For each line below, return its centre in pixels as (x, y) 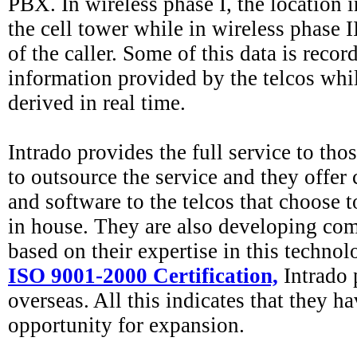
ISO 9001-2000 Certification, (143, 275)
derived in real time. (97, 102)
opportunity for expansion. (126, 325)
